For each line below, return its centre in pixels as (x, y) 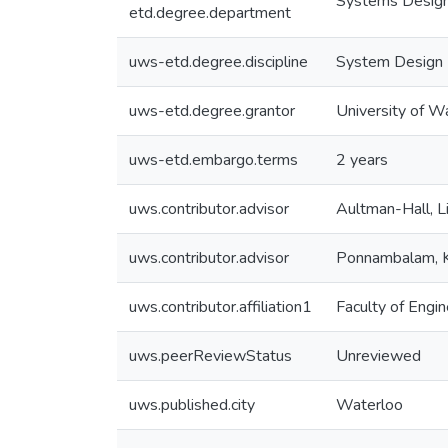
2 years (362, 160)
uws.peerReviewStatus (210, 356)
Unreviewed (378, 356)
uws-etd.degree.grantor (212, 111)
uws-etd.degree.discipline (218, 62)
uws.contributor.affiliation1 (220, 307)
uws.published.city (192, 405)
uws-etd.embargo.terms (213, 160)
